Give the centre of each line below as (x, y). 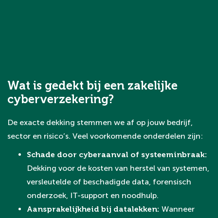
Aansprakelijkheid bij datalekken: (94, 209)
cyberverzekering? (61, 99)
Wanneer (178, 209)
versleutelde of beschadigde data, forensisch (109, 182)
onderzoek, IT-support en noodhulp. (93, 195)
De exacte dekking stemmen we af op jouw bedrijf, (100, 122)
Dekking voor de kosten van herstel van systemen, (118, 168)
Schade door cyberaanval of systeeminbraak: (117, 154)
